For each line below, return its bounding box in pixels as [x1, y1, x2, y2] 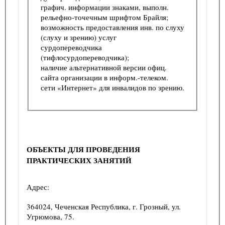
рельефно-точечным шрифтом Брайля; [41, 12, 170, 22]
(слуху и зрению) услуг [41, 32, 119, 42]
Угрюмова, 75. [27, 211, 74, 221]
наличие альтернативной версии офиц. [41, 62, 167, 72]
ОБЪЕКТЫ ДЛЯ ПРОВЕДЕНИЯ [27, 143, 140, 155]
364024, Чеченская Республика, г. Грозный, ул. [27, 201, 181, 211]
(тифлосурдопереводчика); [41, 52, 131, 62]
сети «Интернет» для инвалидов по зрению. [41, 82, 184, 92]
